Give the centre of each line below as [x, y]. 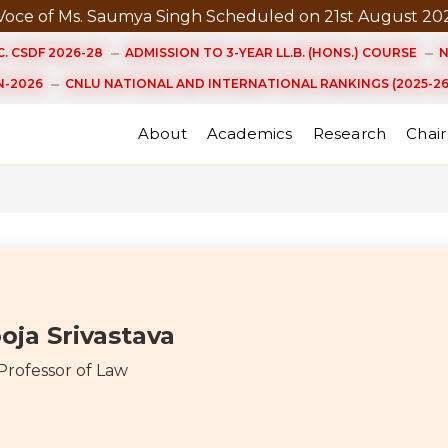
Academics [249, 134]
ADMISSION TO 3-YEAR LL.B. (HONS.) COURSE [270, 52]
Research [349, 134]
